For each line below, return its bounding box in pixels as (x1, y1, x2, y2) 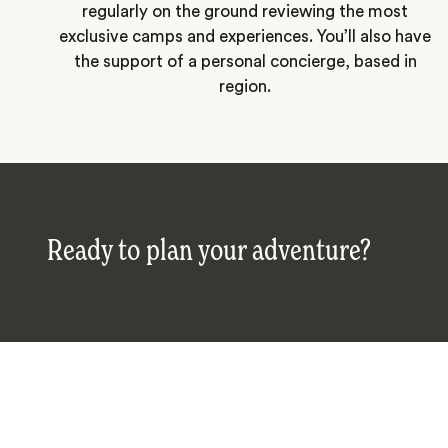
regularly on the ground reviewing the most (82, 2, 409, 20)
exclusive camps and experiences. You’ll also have (59, 27, 432, 45)
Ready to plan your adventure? (47, 237, 371, 268)
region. (219, 77, 272, 95)
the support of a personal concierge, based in (73, 52, 417, 70)
